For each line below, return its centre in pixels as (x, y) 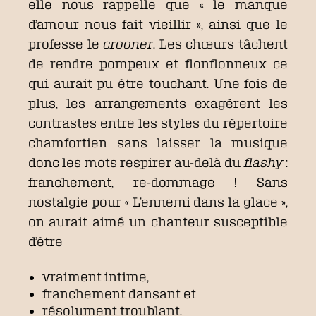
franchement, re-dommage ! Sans (158, 182)
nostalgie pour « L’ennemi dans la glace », (158, 201)
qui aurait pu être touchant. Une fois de (158, 83)
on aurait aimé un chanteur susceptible (158, 221)
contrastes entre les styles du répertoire (158, 122)
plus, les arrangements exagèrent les (158, 103)
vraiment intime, (96, 276)
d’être (45, 241)
